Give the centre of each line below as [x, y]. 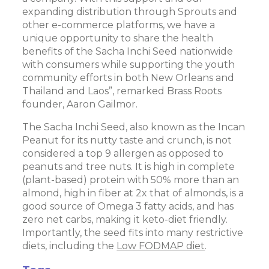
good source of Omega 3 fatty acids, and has [128, 206]
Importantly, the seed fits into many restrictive [133, 233]
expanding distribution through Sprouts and [130, 12]
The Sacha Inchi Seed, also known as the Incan [134, 127]
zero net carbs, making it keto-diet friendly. [125, 219]
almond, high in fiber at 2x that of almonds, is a [133, 193]
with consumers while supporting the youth [129, 65]
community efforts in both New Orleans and [128, 78]
